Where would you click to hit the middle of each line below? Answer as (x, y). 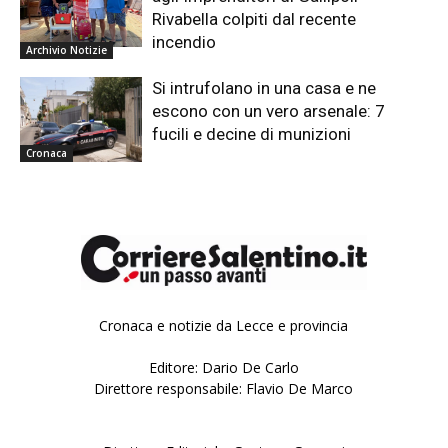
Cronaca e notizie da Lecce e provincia (224, 326)
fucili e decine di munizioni (252, 133)
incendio (184, 41)
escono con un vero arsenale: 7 (269, 110)
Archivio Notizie (66, 49)
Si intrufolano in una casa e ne (264, 87)
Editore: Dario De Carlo (223, 368)
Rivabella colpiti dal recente (254, 18)
